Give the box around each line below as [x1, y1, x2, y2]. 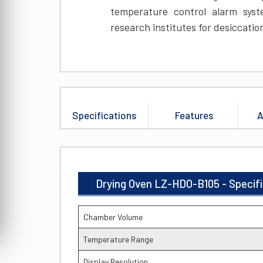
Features [175, 109, 213, 122]
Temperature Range [83, 234, 153, 245]
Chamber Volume [83, 212, 143, 222]
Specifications [72, 109, 136, 122]
